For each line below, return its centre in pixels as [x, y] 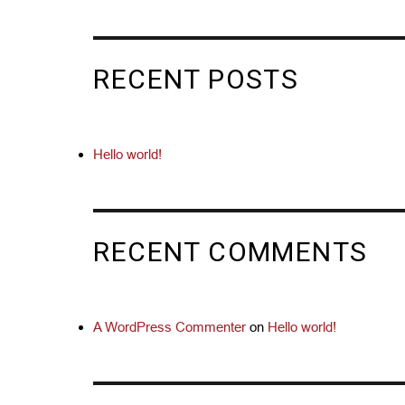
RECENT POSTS [196, 79]
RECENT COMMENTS [231, 252]
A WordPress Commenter [170, 326]
